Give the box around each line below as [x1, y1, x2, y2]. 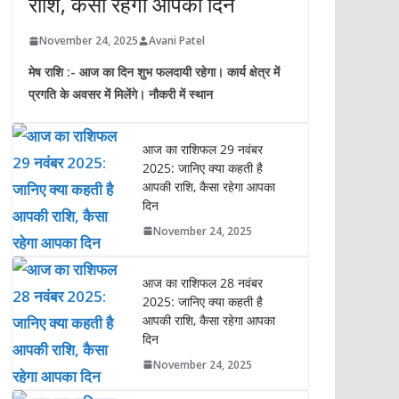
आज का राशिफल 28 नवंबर [142, 273, 263, 291]
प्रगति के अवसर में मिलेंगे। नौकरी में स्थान [28, 85, 213, 103]
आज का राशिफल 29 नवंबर [142, 140, 263, 158]
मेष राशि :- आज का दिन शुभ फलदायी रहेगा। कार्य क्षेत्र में [28, 63, 280, 81]
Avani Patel [148, 33, 205, 49]
